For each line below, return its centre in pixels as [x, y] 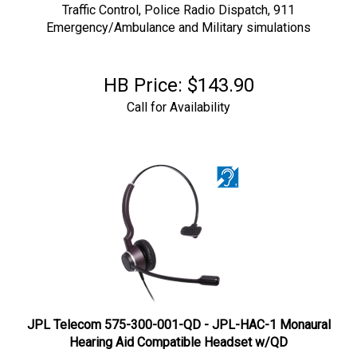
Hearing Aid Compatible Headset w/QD [178, 334]
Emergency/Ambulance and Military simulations [178, 20]
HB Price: [143, 77]
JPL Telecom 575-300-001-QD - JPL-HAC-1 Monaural [178, 317]
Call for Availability [178, 99]
